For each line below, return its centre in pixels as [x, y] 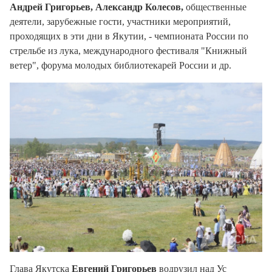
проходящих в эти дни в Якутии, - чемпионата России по [129, 36]
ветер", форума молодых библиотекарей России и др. [121, 66]
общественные [215, 7]
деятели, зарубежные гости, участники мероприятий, [120, 22]
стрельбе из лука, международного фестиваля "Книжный [128, 51]
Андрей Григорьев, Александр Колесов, [97, 7]
